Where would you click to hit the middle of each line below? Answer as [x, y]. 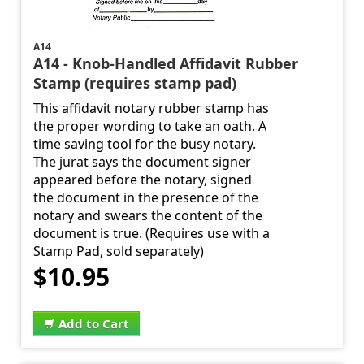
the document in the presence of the [146, 198]
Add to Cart [94, 324]
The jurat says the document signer [143, 162]
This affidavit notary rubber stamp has [152, 108]
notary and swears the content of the [148, 216]
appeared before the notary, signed [143, 180]
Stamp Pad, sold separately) [119, 251]
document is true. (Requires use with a [152, 234]
